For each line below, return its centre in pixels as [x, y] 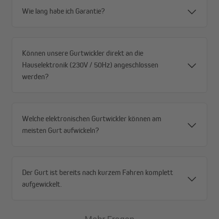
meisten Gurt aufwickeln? [60, 131]
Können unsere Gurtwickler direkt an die [83, 53]
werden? [35, 77]
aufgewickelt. [42, 184]
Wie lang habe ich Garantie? [63, 11]
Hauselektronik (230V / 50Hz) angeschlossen [90, 65]
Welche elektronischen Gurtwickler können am [92, 119]
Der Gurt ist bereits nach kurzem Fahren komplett [98, 173]
